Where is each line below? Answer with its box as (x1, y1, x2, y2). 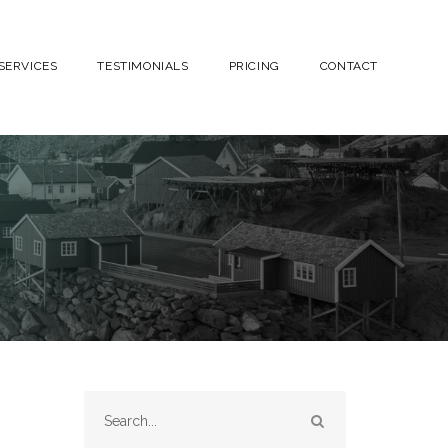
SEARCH (323, 412, 377, 428)
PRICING (228, 59, 280, 73)
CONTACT (319, 59, 378, 73)
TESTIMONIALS (97, 59, 189, 73)
